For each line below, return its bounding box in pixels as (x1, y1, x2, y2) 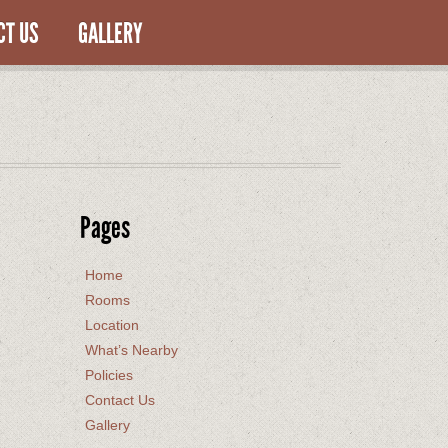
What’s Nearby (85, 342, 179, 358)
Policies (85, 367, 134, 383)
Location (85, 317, 140, 333)
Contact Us (85, 392, 156, 408)
